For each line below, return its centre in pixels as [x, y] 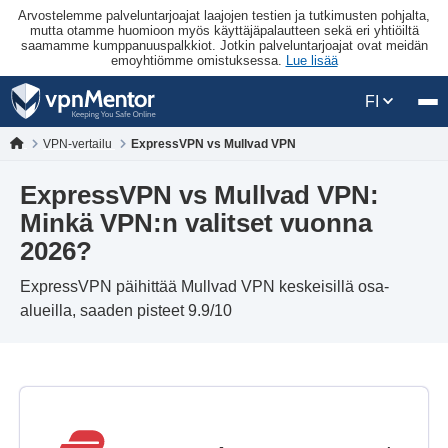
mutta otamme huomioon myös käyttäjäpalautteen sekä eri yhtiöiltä [224, 30]
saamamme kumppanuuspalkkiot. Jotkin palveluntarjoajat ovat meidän [224, 45]
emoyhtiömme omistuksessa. [198, 60]
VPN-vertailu [79, 143]
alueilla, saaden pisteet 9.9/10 [126, 310]
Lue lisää [311, 60]
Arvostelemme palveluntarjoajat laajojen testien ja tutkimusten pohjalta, [224, 15]
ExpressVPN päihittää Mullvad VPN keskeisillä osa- [204, 286]
